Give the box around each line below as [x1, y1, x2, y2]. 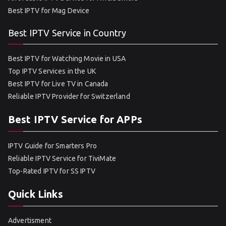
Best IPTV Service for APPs [8, 114, 142, 125]
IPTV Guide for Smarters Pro [8, 142, 97, 150]
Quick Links [8, 188, 63, 200]
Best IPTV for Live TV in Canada [8, 80, 108, 88]
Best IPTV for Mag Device [8, 7, 90, 15]
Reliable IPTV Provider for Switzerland [8, 92, 130, 100]
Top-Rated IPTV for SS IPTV [8, 167, 95, 175]
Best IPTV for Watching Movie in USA [8, 54, 126, 63]
